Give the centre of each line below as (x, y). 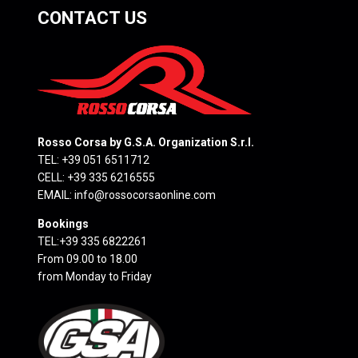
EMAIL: (56, 195)
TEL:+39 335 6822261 (92, 242)
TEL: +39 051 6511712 (93, 160)
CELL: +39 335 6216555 (96, 178)
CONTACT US (92, 18)
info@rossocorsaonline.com (145, 195)
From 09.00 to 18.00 (88, 259)
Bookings (63, 224)
